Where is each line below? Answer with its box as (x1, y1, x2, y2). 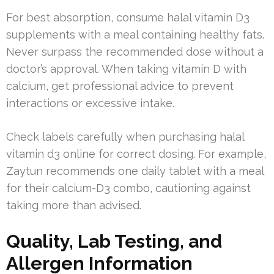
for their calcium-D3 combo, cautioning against (6, 182, 251, 195)
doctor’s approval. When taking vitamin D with (6, 62, 246, 76)
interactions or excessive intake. (6, 97, 174, 110)
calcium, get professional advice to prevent (6, 80, 234, 93)
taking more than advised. (6, 199, 141, 212)
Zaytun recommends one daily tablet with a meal (6, 165, 264, 178)
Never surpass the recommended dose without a (6, 45, 264, 59)
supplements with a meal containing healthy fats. (6, 28, 264, 42)
